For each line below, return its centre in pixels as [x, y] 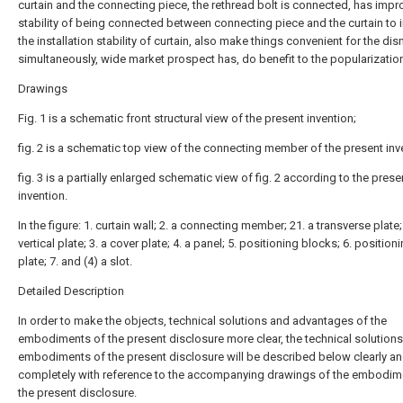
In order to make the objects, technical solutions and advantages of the [202, 321]
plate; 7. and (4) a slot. [75, 261]
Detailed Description [71, 291]
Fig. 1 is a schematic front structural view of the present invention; [187, 118]
